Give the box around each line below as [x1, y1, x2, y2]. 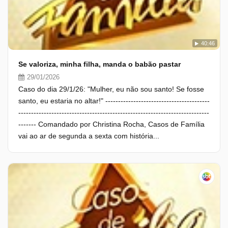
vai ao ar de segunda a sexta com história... [18, 132, 159, 140]
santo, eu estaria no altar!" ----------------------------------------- [18, 97, 210, 105]
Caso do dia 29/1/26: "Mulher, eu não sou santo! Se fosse [18, 85, 204, 93]
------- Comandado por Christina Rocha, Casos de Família [18, 120, 205, 128]
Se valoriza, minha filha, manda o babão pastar [18, 60, 181, 68]
